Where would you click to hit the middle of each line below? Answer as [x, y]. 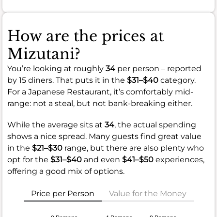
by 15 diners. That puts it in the [67, 80]
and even [102, 159]
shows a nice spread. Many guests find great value [104, 136]
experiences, [179, 159]
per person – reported [158, 68]
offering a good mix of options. [66, 171]
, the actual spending [155, 124]
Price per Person [62, 193]
